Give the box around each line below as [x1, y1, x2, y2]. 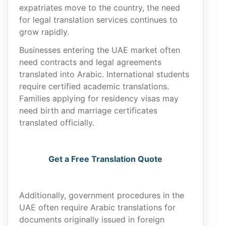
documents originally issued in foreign [19, 214, 164, 224]
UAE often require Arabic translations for [19, 202, 176, 212]
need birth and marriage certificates [19, 105, 157, 116]
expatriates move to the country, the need [19, 3, 180, 13]
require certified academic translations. [19, 81, 169, 91]
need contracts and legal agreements [19, 57, 161, 67]
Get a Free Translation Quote [48, 154, 162, 164]
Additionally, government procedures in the [19, 190, 184, 200]
